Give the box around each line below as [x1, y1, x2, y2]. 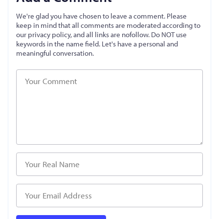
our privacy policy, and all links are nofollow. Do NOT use [16, 29, 187, 39]
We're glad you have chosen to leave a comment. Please [16, 11, 187, 21]
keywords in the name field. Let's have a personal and [16, 39, 178, 48]
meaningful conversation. [16, 48, 94, 58]
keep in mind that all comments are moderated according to [16, 20, 200, 30]
